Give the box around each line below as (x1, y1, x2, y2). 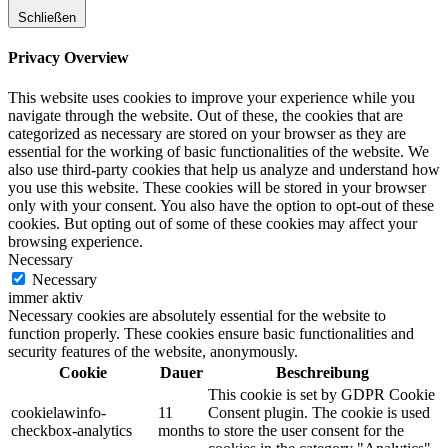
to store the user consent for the (208, 421, 404, 439)
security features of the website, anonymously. (8, 342, 298, 360)
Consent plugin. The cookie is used (208, 403, 430, 421)
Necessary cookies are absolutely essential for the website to (8, 306, 386, 324)
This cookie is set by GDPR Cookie (208, 385, 435, 403)
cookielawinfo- (11, 403, 106, 421)
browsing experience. (8, 232, 143, 250)
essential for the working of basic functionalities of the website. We (8, 142, 429, 160)
